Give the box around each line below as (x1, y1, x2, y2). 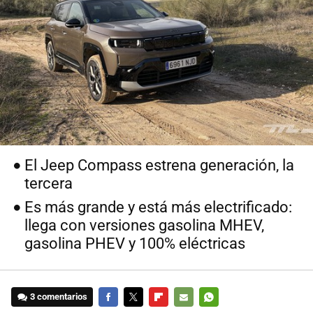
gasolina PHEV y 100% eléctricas (24, 235, 246, 253)
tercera (24, 175, 73, 193)
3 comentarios (30, 291, 88, 303)
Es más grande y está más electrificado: (24, 198, 293, 217)
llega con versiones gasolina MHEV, (24, 217, 265, 235)
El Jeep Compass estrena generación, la (24, 156, 295, 175)
